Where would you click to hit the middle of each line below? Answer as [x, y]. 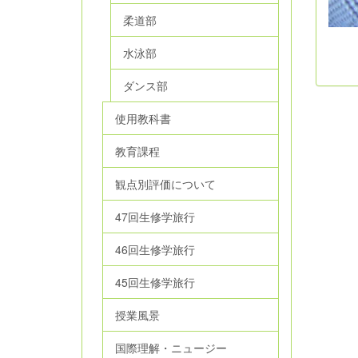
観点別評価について [165, 183]
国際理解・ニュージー [171, 347]
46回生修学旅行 [155, 249]
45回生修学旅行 [155, 282]
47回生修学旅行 [155, 216]
